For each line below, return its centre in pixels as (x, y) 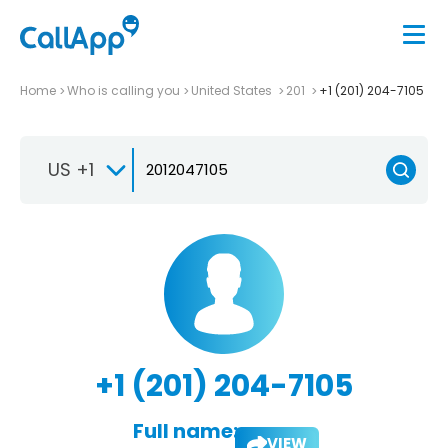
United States (233, 90)
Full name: (185, 430)
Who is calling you (123, 90)
